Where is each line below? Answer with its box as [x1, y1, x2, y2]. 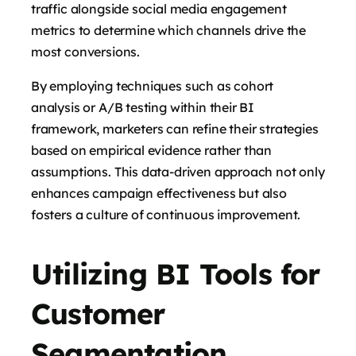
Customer [31, 295, 165, 331]
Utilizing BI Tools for [31, 255, 320, 292]
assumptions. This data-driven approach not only [31, 163, 325, 180]
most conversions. [31, 43, 141, 60]
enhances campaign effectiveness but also [31, 184, 287, 201]
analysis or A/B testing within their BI [31, 99, 255, 115]
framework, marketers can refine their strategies [31, 120, 319, 137]
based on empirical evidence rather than [31, 141, 273, 158]
